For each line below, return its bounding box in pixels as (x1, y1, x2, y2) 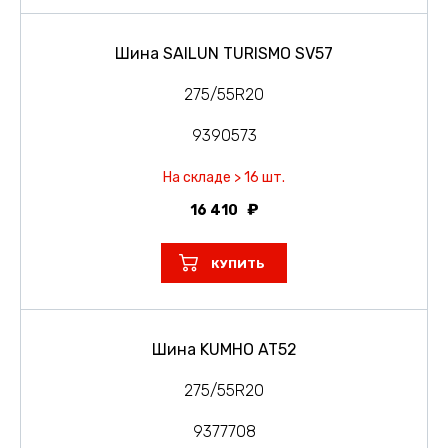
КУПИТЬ (211, 256, 265, 271)
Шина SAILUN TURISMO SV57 (115, 43, 333, 63)
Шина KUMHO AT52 (151, 339, 297, 359)
